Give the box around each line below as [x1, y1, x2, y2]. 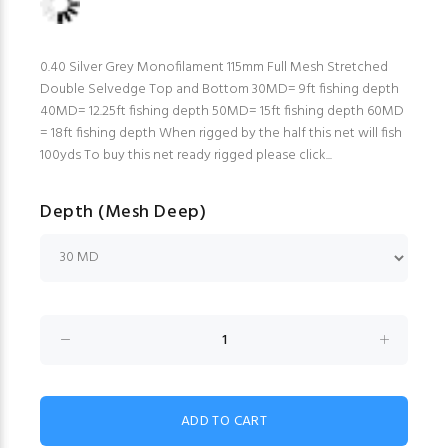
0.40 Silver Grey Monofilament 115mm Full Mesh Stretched [40, 56, 388, 80]
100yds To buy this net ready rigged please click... [40, 144, 332, 168]
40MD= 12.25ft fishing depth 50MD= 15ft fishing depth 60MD [40, 100, 404, 124]
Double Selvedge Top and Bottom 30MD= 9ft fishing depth [40, 78, 399, 102]
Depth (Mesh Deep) [40, 198, 207, 228]
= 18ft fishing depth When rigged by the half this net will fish [40, 122, 402, 146]
